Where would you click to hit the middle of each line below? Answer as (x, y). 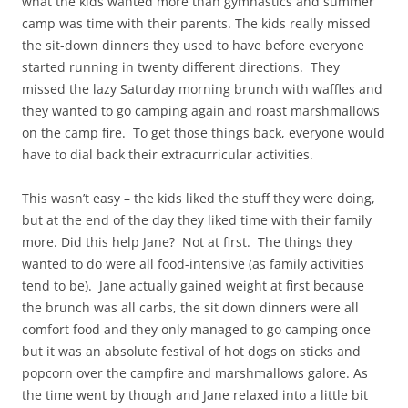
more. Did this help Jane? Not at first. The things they (187, 242)
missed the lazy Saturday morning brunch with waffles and (202, 89)
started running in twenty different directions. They (181, 67)
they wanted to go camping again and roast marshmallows (201, 111)
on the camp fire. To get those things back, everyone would (204, 133)
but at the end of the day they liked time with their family (197, 220)
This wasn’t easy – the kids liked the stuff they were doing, (199, 199)
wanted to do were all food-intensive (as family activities (193, 264)
